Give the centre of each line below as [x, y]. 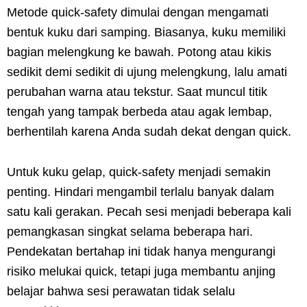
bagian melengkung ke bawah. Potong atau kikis [139, 52]
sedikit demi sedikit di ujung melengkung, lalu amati [147, 72]
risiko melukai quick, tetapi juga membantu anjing [141, 271]
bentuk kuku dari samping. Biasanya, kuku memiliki [146, 32]
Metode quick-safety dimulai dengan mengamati [138, 12]
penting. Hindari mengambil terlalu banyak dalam [140, 192]
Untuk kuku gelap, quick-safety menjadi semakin [139, 172]
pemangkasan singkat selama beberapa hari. [130, 231]
